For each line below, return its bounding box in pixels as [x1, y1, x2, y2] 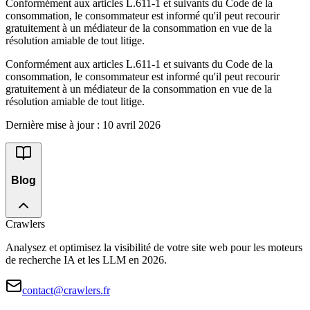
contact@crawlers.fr [22, 284, 110, 297]
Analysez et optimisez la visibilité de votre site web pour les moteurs [6, 241, 302, 254]
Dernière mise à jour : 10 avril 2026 [6, 119, 161, 131]
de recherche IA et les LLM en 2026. [6, 254, 167, 266]
